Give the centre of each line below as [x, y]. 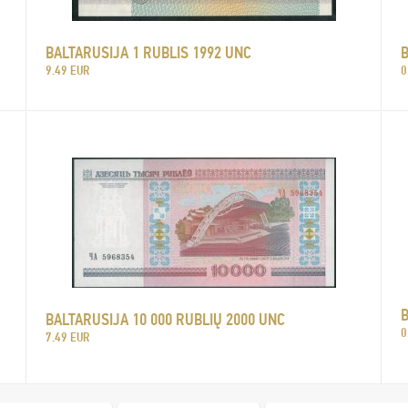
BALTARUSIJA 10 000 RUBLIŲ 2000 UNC [165, 319]
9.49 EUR [67, 70]
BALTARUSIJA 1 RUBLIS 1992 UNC [148, 52]
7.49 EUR [67, 337]
